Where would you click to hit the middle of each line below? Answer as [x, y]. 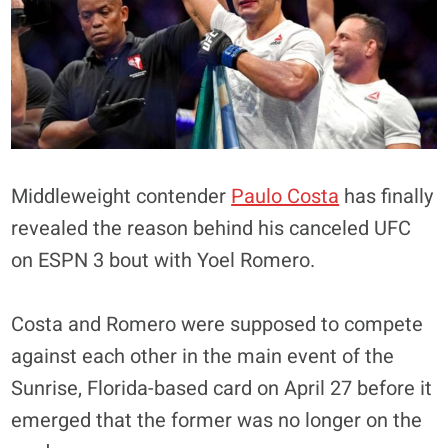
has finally [386, 196]
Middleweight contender [121, 196]
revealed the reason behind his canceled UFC [211, 228]
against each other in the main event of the [203, 356]
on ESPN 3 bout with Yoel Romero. [163, 260]
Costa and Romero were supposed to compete [217, 324]
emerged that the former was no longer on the [217, 420]
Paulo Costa [285, 196]
